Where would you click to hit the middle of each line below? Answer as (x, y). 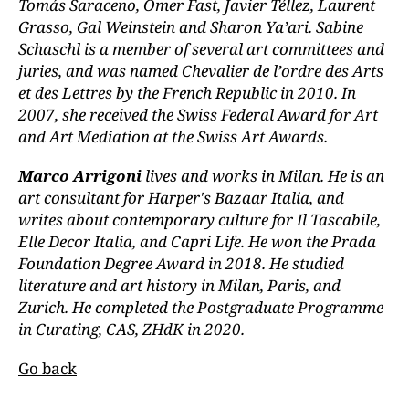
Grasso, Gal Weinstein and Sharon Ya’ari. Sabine (191, 27)
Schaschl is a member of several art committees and (201, 49)
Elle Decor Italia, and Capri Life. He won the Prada (197, 242)
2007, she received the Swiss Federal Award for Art (198, 115)
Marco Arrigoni (80, 176)
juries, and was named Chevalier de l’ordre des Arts (201, 71)
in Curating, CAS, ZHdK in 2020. (131, 330)
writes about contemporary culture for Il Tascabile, (199, 220)
